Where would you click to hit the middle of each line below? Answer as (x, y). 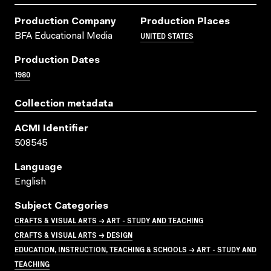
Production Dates (57, 60)
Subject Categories (61, 206)
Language (38, 167)
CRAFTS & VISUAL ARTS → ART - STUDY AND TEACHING (109, 220)
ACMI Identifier (51, 129)
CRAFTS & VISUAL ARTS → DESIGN (73, 234)
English (30, 182)
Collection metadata (64, 104)
